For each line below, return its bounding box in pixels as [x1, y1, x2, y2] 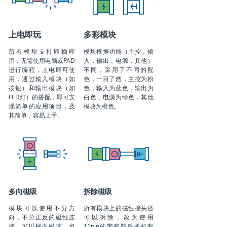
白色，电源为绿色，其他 [84, 93, 154, 101]
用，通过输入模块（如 [9, 74, 75, 83]
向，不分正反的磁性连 [9, 213, 75, 221]
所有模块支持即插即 [9, 47, 75, 56]
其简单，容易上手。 [9, 111, 63, 120]
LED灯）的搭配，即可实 [9, 93, 75, 101]
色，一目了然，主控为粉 [84, 74, 154, 83]
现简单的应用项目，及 [9, 102, 75, 110]
